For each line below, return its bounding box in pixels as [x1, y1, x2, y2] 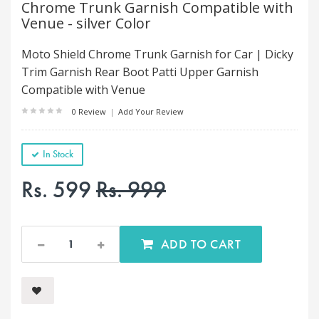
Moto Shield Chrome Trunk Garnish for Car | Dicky [21, 46, 293, 62]
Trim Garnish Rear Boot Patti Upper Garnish [21, 64, 258, 80]
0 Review [72, 106, 108, 117]
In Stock [43, 147, 73, 160]
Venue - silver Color [21, 14, 151, 33]
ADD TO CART [210, 235, 241, 252]
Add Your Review [116, 106, 184, 117]
